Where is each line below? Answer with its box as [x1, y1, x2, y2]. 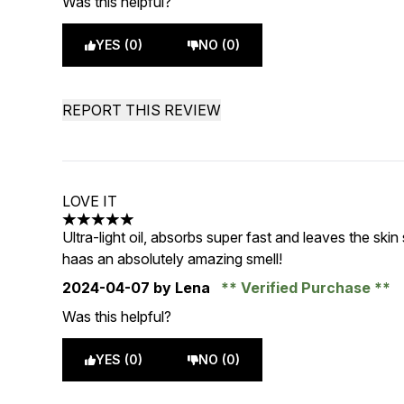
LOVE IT [62, 192, 118, 210]
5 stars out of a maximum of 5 [61, 219, 256, 238]
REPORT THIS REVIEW [62, 101, 222, 119]
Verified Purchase [237, 279, 375, 297]
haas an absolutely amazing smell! [62, 250, 283, 268]
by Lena [150, 279, 215, 297]
